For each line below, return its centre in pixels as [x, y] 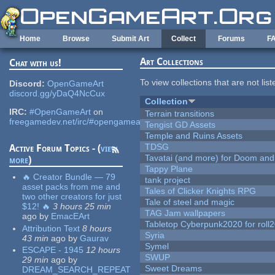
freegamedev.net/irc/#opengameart [78, 122]
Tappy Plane [169, 169]
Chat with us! [36, 63]
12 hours [103, 250]
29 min [36, 260]
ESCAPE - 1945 [53, 250]
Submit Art [130, 39]
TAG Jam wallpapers [185, 213]
